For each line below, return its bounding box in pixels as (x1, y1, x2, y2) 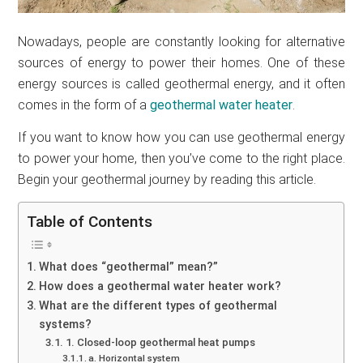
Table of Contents (27, 212, 153, 231)
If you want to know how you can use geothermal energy (18, 129, 345, 145)
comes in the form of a (18, 96, 151, 113)
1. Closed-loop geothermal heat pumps (65, 336, 255, 348)
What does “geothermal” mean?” (39, 260, 219, 274)
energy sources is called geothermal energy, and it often (18, 75, 345, 92)
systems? (39, 318, 92, 331)
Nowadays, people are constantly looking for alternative (18, 33, 345, 49)
